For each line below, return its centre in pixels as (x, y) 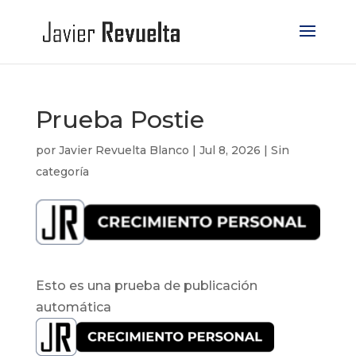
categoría (62, 172)
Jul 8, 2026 (230, 150)
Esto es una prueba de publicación (146, 286)
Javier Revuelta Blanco (124, 150)
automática (73, 308)
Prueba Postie (120, 120)
